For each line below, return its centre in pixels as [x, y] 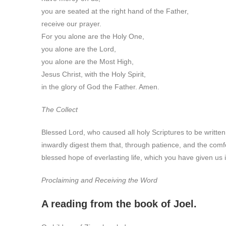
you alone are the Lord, [79, 49]
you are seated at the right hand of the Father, [115, 11]
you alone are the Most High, [88, 62]
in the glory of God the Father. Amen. [100, 87]
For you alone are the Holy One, [93, 36]
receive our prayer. [71, 24]
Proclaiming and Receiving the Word [99, 180]
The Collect [60, 109]
